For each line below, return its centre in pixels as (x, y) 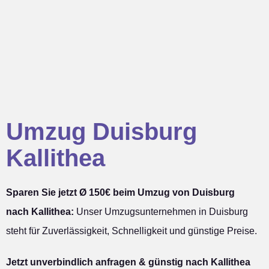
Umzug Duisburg (101, 132)
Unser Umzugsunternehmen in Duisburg (161, 212)
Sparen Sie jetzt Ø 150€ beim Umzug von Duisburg (120, 193)
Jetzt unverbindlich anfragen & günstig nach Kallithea (128, 262)
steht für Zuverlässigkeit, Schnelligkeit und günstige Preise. (131, 231)
